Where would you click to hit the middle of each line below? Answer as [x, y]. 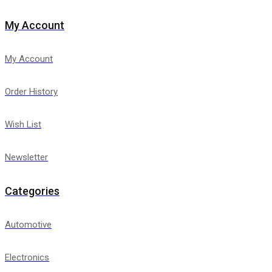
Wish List [23, 124]
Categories [32, 191]
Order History [31, 91]
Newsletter [26, 157]
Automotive [28, 224]
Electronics [27, 257]
